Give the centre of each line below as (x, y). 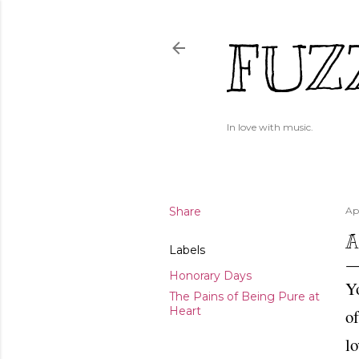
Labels (187, 250)
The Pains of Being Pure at (244, 296)
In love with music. (270, 127)
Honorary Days (210, 276)
